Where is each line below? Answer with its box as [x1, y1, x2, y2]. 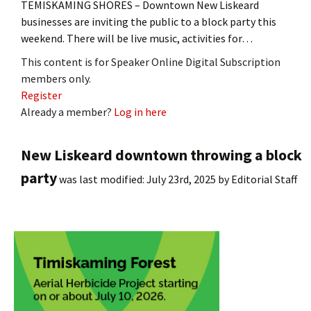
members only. [21, 71, 91, 85]
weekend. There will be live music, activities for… [21, 31, 253, 45]
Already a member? [21, 104, 114, 119]
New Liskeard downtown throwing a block [21, 144, 302, 165]
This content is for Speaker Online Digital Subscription [21, 54, 280, 69]
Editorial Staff [231, 171, 297, 186]
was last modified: [57, 171, 146, 186]
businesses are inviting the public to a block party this [21, 14, 276, 28]
